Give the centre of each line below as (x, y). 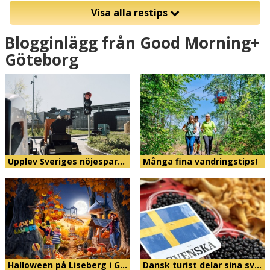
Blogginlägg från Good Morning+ (132, 43)
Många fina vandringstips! (200, 162)
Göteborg (42, 60)
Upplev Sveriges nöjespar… (66, 162)
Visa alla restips (130, 12)
